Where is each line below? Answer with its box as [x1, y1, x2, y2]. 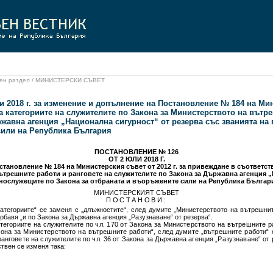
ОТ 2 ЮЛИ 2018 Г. [108, 155, 165, 163]
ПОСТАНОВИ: [106, 196, 167, 204]
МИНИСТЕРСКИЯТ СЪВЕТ [94, 189, 179, 197]
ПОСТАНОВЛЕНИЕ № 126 [94, 147, 179, 155]
